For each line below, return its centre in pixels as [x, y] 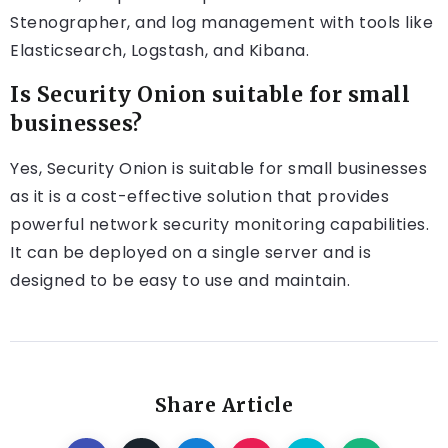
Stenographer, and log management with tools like [221, 23]
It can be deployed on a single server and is [190, 253]
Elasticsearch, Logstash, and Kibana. [159, 51]
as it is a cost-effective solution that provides [199, 197]
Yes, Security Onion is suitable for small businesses [218, 169]
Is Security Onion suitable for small [210, 95]
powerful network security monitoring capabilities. [219, 225]
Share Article [224, 405]
